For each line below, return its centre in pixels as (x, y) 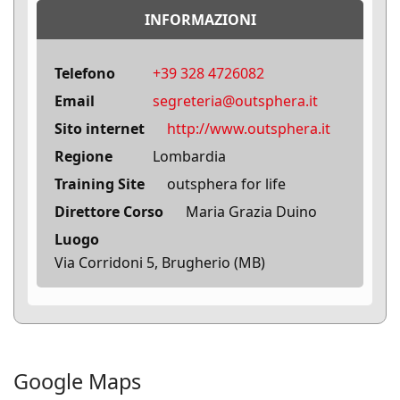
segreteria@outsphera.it (235, 101)
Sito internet (100, 129)
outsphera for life (226, 184)
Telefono (85, 74)
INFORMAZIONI (200, 20)
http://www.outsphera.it (249, 129)
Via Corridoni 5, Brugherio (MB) (160, 263)
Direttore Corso (109, 212)
